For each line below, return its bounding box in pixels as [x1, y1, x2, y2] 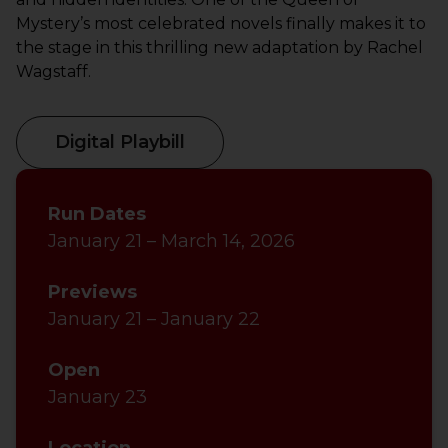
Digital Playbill [55, 130, 185, 153]
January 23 [48, 385, 147, 408]
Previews [48, 280, 137, 303]
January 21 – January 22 [48, 307, 260, 330]
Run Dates [48, 202, 146, 225]
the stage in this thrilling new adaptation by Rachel [16, 37, 423, 57]
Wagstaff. [16, 61, 91, 81]
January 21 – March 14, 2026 [48, 229, 295, 252]
